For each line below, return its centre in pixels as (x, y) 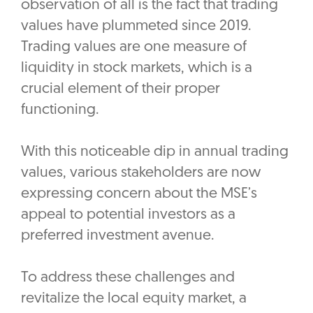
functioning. (62, 110)
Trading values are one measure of (134, 48)
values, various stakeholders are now (141, 173)
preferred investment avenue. (118, 236)
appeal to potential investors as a (128, 215)
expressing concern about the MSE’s (139, 194)
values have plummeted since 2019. (136, 27)
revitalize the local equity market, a (134, 299)
